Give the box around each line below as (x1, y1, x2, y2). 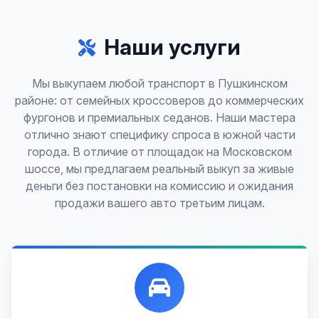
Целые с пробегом (183, 303, 276, 315)
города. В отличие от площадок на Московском (27, 145, 292, 159)
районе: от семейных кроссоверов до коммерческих (15, 93, 304, 108)
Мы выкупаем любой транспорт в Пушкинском (31, 76, 288, 90)
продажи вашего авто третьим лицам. (54, 196, 265, 210)
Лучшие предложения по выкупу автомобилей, (41, 263, 278, 276)
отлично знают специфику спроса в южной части (23, 127, 296, 142)
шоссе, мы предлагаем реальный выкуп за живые (25, 162, 294, 176)
